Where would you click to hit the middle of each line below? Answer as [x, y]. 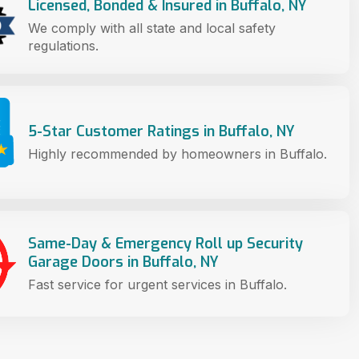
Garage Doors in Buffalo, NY [123, 262]
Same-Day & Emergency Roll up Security [165, 243]
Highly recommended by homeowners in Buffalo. [177, 153]
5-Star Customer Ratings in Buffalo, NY [161, 131]
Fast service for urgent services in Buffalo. [157, 284]
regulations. [63, 45]
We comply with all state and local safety [152, 28]
